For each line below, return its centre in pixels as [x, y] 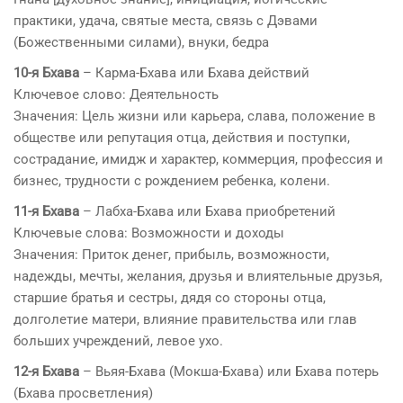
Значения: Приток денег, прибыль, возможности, [171, 254]
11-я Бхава [46, 211]
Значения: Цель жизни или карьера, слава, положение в [195, 116]
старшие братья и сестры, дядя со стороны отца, [170, 297]
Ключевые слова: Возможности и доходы [149, 233]
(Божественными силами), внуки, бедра [141, 42]
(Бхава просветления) [83, 393]
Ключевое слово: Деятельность [116, 94]
